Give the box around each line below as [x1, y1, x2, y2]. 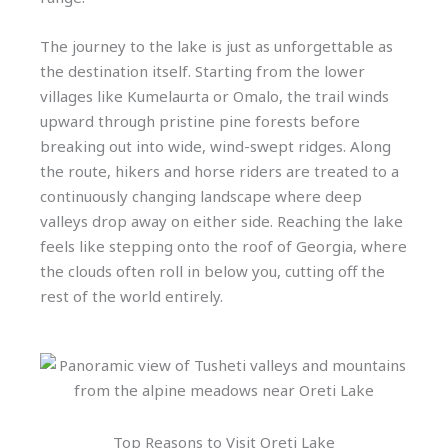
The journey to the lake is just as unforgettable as [40, 36, 393, 56]
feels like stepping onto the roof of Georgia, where [40, 236, 407, 256]
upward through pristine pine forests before [40, 111, 360, 131]
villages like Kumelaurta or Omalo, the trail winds [40, 86, 389, 106]
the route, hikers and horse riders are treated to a [40, 161, 399, 181]
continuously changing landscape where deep [40, 186, 362, 206]
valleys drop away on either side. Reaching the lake [40, 211, 403, 231]
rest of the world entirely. [40, 286, 223, 306]
